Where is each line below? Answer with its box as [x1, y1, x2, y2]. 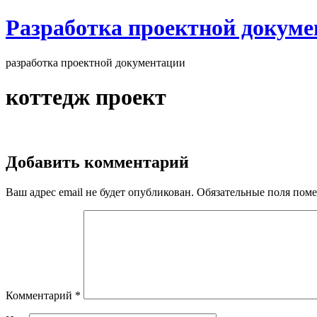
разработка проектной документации [6, 56, 185, 69]
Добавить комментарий [6, 152, 189, 171]
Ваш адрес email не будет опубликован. [6, 185, 194, 198]
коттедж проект [6, 84, 166, 110]
